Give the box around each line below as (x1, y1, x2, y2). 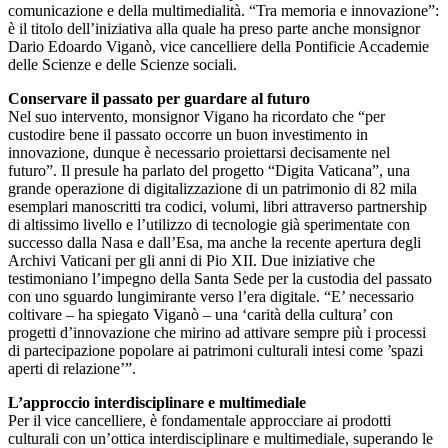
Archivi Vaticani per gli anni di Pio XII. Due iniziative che (8, 251, 375, 269)
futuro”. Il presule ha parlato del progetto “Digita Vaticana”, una (8, 161, 410, 179)
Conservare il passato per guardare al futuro (8, 89, 310, 107)
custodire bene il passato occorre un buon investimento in (8, 125, 368, 143)
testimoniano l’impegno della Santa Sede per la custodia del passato (8, 269, 432, 287)
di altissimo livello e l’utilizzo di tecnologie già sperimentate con (8, 215, 410, 233)
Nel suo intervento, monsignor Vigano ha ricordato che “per (8, 107, 385, 125)
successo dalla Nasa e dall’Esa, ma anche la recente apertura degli (8, 233, 421, 251)
